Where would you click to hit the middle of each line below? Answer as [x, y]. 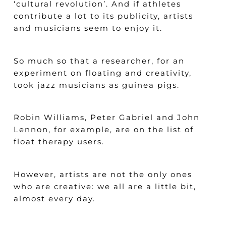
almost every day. [54, 198]
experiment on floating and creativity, [102, 73]
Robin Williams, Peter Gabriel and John [106, 118]
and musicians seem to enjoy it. [88, 28]
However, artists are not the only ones [103, 174]
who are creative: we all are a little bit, [105, 186]
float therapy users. [59, 142]
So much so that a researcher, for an [99, 61]
